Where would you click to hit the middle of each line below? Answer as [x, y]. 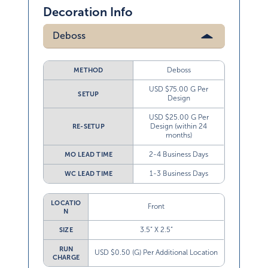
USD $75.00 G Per [179, 89]
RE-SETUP [89, 127]
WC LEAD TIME [89, 174]
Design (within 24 [179, 127]
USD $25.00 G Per [179, 118]
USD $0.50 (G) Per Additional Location [156, 253]
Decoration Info [88, 12]
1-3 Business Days [179, 174]
